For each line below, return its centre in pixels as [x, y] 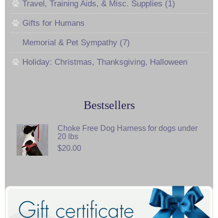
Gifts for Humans [54, 23]
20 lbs [68, 137]
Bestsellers [109, 105]
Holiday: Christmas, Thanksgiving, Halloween [105, 62]
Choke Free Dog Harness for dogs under [127, 128]
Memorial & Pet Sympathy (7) [76, 43]
